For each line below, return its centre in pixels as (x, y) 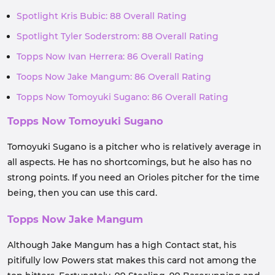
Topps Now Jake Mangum (75, 219)
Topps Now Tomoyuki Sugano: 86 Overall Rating (122, 97)
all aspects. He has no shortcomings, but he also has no (130, 162)
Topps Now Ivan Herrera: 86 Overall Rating (110, 56)
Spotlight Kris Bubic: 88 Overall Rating (102, 16)
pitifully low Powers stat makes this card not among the (132, 260)
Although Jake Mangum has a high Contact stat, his (122, 245)
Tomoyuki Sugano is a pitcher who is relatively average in (134, 147)
